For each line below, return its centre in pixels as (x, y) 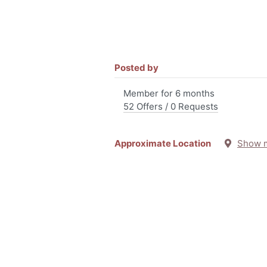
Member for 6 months (169, 93)
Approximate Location (169, 143)
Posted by (136, 68)
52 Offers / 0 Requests (171, 106)
